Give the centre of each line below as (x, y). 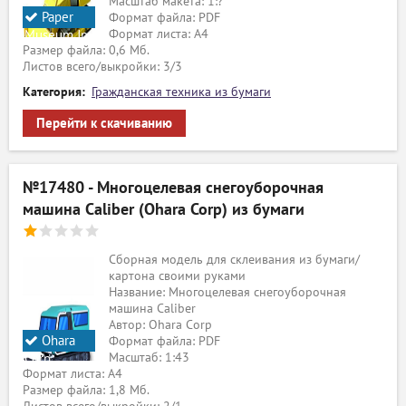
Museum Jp (56, 35)
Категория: (54, 92)
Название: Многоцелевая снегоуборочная (227, 292)
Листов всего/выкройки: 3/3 (102, 67)
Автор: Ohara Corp (160, 325)
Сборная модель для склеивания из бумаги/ (234, 260)
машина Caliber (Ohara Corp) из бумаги (164, 210)
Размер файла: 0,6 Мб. (86, 50)
